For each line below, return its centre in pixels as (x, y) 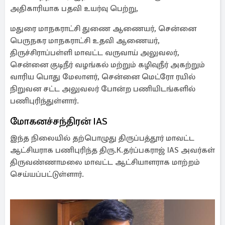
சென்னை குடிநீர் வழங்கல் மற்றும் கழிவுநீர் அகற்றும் (107, 65)
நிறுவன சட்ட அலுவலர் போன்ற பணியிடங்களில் (103, 89)
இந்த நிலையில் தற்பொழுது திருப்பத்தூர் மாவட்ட (102, 138)
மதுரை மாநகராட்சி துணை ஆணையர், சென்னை (103, 29)
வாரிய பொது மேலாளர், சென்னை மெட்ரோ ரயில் (103, 77)
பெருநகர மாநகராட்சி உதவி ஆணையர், (85, 41)
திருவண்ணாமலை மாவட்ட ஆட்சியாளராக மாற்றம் (105, 162)
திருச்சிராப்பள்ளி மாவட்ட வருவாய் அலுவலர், (95, 53)
